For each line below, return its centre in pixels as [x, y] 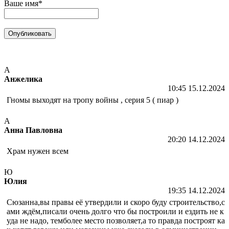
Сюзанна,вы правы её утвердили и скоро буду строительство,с [116, 202]
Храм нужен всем [38, 151]
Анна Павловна [33, 130]
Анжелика [23, 79]
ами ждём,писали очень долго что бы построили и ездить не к [115, 211]
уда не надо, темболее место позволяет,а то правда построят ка [116, 220]
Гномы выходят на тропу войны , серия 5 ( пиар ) [93, 100]
